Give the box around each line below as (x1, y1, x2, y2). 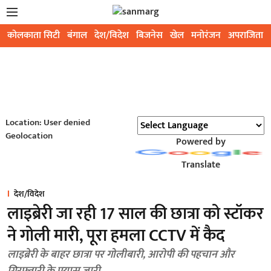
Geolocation (5, 128, 53, 143)
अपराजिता (228, 27, 263, 44)
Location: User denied (5, 115, 90, 130)
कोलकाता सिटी (7, 27, 60, 44)
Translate (181, 157, 220, 173)
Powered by (175, 134, 226, 150)
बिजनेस (136, 27, 163, 44)
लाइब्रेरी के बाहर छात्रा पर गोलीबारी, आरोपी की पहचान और (7, 246, 235, 264)
